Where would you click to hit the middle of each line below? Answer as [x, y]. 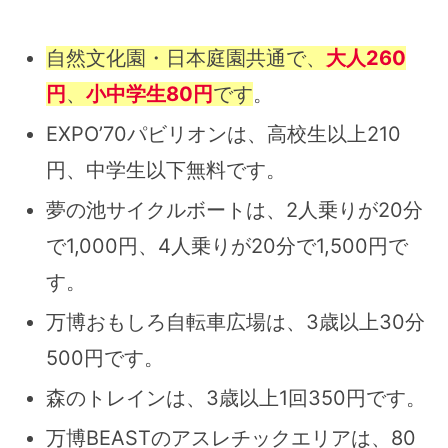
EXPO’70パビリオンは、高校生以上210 [223, 134]
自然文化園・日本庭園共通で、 [186, 58]
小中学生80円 [149, 94]
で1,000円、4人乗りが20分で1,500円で [227, 246]
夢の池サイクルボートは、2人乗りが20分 [234, 210]
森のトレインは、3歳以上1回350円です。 [236, 398]
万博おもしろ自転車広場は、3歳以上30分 [235, 322]
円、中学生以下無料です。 [166, 170]
